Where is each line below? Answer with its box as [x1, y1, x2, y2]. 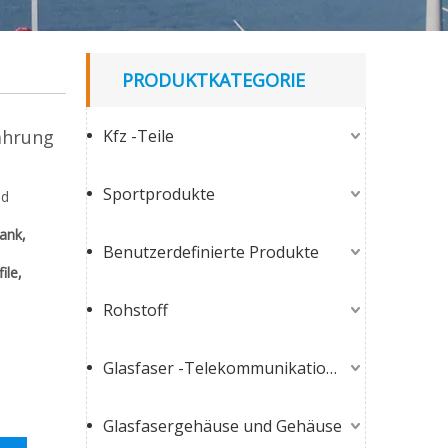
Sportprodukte [103, 183, 215, 205]
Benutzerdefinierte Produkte [103, 241, 319, 263]
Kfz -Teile [103, 125, 174, 147]
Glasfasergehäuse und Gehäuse [103, 415, 342, 437]
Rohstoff [103, 299, 168, 321]
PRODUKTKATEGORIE [122, 68, 305, 92]
